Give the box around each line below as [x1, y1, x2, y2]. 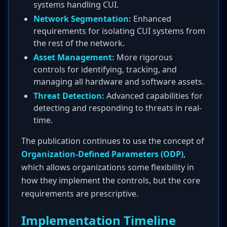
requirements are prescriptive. [21, 188, 138, 199]
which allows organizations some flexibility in [21, 162, 194, 173]
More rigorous [115, 52, 173, 63]
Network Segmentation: [33, 13, 131, 24]
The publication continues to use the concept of [21, 135, 204, 146]
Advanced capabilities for [104, 90, 203, 101]
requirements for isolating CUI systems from [33, 25, 205, 36]
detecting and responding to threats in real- [33, 102, 202, 113]
